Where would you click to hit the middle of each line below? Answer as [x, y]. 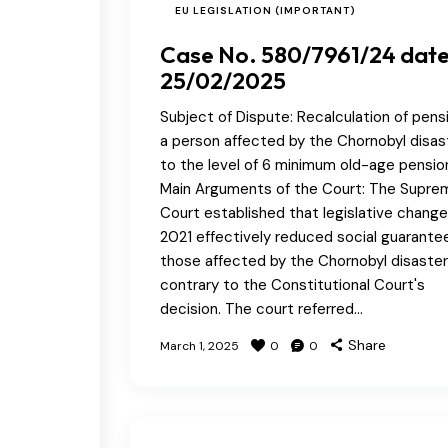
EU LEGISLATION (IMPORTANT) [265, 10]
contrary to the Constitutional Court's [292, 284]
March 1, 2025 [199, 345]
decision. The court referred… [261, 308]
